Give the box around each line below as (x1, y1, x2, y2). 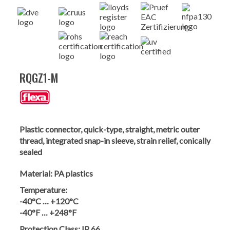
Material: (20, 168, 52, 178)
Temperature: (20, 184, 67, 195)
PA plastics (54, 168, 93, 178)
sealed (20, 146, 42, 157)
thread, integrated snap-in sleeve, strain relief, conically (20, 135, 210, 145)
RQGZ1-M (20, 69, 58, 86)
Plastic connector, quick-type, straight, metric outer (20, 124, 200, 134)
